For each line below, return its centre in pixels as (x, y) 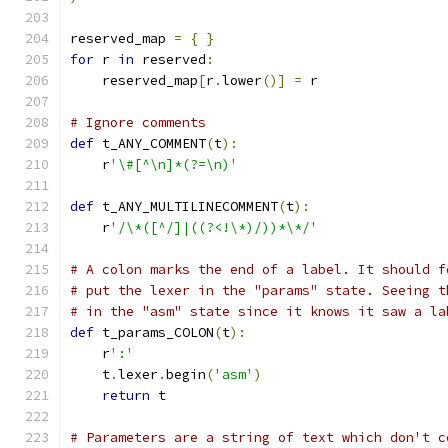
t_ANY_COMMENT (150, 143)
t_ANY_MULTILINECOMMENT (186, 206)
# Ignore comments (138, 122)
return (126, 395)
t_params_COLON (154, 332)
